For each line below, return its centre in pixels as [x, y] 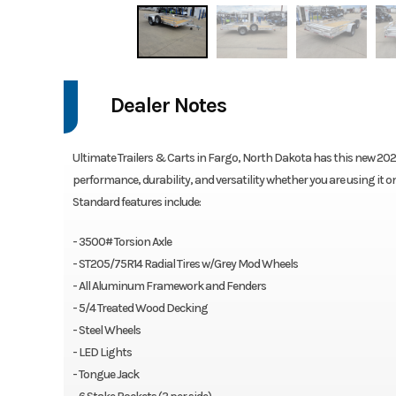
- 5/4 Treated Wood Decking [140, 308]
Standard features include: [136, 202]
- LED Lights [102, 352]
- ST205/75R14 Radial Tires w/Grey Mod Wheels [185, 263]
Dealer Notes [168, 105]
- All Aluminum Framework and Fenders [169, 286]
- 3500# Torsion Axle [122, 241]
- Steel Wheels [106, 330]
